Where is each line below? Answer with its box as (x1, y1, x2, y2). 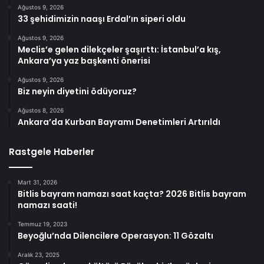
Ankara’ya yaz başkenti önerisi (18, 55, 150, 67)
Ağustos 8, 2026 (18, 107, 64, 114)
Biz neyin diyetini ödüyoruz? (18, 85, 137, 98)
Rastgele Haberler (9, 146, 94, 159)
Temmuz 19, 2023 (18, 220, 67, 228)
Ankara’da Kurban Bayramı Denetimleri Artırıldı (18, 116, 220, 128)
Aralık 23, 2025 (18, 251, 60, 259)
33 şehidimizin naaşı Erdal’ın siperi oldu (18, 13, 186, 25)
